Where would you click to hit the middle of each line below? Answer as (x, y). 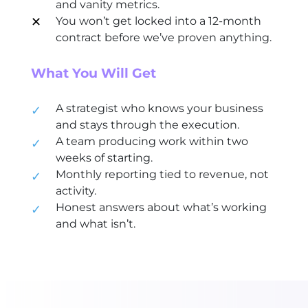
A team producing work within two (152, 141)
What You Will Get (93, 73)
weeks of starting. (104, 157)
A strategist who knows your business (159, 108)
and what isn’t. (95, 223)
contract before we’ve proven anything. (163, 37)
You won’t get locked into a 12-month (158, 21)
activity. (76, 190)
